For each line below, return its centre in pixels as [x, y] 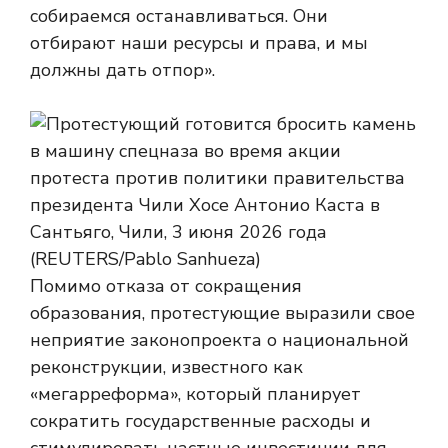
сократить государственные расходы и [200, 421]
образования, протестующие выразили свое [222, 313]
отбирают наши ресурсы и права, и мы [199, 43]
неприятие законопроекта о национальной [219, 340]
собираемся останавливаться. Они [179, 16]
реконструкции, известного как [166, 367]
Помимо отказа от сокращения [166, 286]
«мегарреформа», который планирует [195, 394]
